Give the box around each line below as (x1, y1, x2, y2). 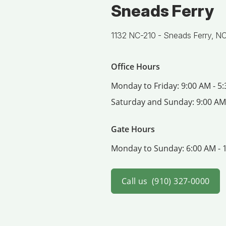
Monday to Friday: (111, 80, 181, 91)
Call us (122, 175, 148, 187)
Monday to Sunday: (111, 142, 186, 154)
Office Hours (111, 61, 160, 72)
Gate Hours (111, 123, 155, 135)
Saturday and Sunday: (111, 96, 196, 107)
